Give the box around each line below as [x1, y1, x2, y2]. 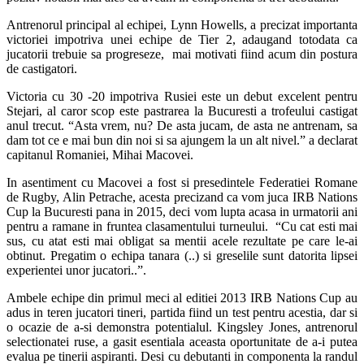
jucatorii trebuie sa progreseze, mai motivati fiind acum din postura [6, 46, 357, 61]
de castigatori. [6, 61, 77, 76]
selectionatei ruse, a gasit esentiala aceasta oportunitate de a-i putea [6, 334, 357, 349]
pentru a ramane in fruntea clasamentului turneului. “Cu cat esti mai [6, 219, 357, 233]
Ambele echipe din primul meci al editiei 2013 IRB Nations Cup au [6, 290, 357, 305]
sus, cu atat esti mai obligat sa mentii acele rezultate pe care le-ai [6, 233, 357, 248]
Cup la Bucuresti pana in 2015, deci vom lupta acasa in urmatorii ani [6, 204, 357, 219]
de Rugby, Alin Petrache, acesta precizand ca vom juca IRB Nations [6, 189, 357, 204]
